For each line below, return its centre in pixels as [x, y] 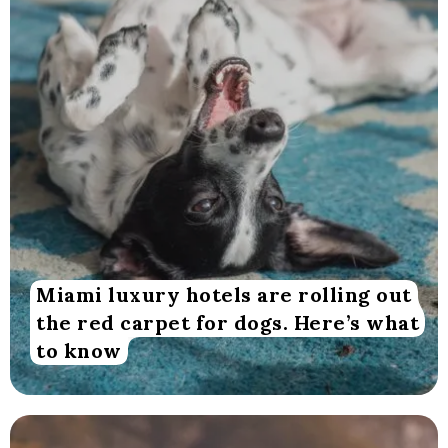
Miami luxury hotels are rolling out [224, 294]
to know [79, 350]
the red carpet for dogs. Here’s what [227, 322]
